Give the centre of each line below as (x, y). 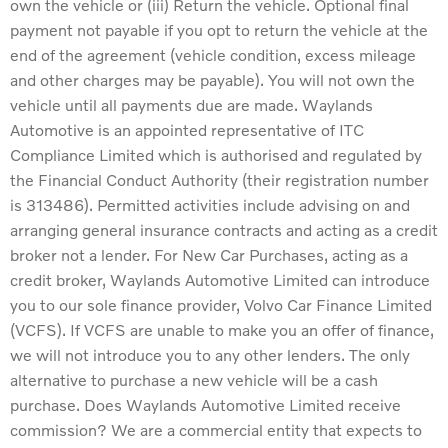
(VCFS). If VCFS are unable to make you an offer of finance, (222, 330)
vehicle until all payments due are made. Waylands (191, 105)
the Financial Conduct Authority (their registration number (219, 180)
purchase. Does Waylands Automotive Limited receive (205, 405)
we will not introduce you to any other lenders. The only (210, 355)
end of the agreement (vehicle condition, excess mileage (213, 55)
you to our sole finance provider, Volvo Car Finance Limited (221, 305)
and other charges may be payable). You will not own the (212, 80)
